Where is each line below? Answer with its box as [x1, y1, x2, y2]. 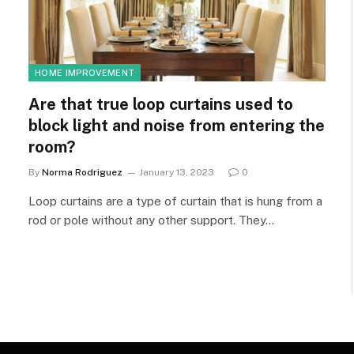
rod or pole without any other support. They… [28, 213, 274, 227]
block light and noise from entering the [28, 115, 325, 135]
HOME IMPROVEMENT [35, 67, 135, 77]
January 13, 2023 [139, 166, 214, 178]
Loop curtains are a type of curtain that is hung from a [28, 194, 322, 208]
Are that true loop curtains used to [28, 94, 293, 114]
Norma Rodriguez [42, 166, 122, 178]
